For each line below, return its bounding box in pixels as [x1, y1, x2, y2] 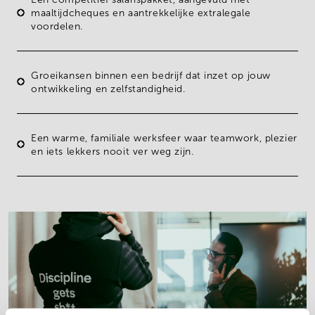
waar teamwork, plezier [181, 132, 297, 143]
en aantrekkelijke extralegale [109, 7, 251, 18]
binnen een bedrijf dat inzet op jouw [91, 70, 271, 81]
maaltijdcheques [31, 7, 110, 18]
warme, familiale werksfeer [52, 132, 181, 143]
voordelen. [31, 20, 83, 32]
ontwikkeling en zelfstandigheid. [31, 83, 186, 94]
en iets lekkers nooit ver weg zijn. [31, 146, 194, 157]
